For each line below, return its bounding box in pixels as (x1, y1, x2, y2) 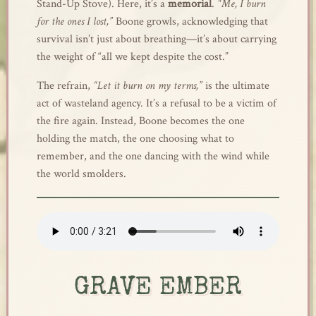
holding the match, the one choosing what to (36, 131, 234, 146)
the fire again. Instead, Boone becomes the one (36, 114, 245, 128)
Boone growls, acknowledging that (112, 14, 268, 29)
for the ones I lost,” (36, 14, 113, 29)
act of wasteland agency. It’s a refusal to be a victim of (36, 96, 276, 111)
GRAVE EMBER (74, 276, 242, 302)
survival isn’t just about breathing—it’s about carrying (36, 32, 276, 47)
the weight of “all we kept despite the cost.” (36, 49, 229, 64)
